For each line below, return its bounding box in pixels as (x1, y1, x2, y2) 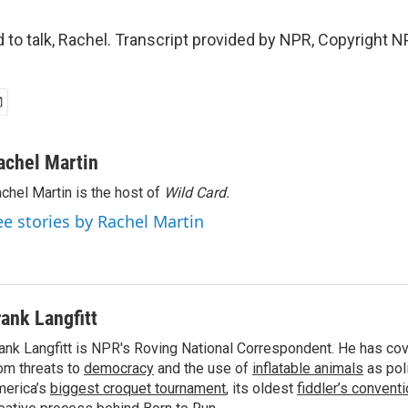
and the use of (154, 360, 252, 377)
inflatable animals (252, 360, 363, 377)
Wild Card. (164, 184, 229, 201)
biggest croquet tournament (50, 380, 226, 397)
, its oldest (226, 380, 297, 397)
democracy (84, 360, 154, 377)
